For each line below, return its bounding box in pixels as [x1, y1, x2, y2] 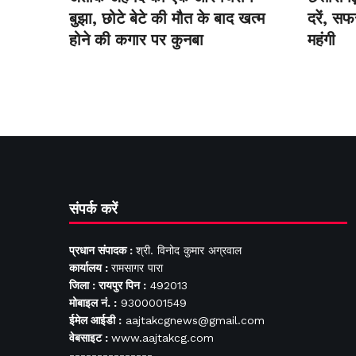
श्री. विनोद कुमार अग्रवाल [136, 243, 242, 257]
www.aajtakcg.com [111, 331, 214, 344]
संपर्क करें [69, 199, 118, 217]
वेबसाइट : [69, 331, 111, 344]
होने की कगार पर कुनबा [69, 29, 203, 49]
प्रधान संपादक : [69, 243, 136, 257]
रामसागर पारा [111, 261, 163, 274]
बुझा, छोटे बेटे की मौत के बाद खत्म [69, 8, 265, 28]
